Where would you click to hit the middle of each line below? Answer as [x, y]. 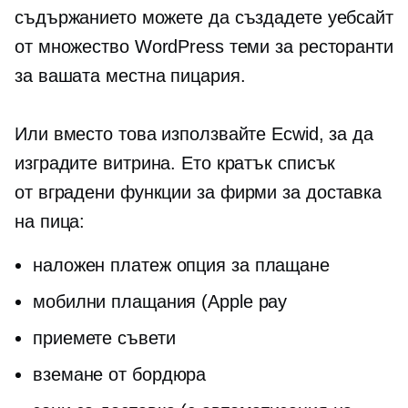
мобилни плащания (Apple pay [160, 301]
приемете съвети [104, 338]
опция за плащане [250, 265]
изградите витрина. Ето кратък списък [175, 163]
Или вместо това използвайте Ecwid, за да [194, 134]
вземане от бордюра [120, 374]
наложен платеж [102, 265]
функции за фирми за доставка [248, 192]
